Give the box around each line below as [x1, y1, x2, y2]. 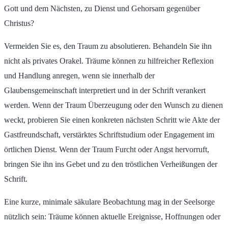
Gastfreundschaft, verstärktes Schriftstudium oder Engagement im [4, 130, 214, 139]
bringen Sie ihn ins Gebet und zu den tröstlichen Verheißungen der [4, 160, 217, 169]
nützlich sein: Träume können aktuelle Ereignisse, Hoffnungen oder [4, 212, 220, 221]
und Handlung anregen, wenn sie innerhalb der [4, 71, 155, 80]
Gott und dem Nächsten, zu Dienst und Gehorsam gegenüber [4, 4, 200, 13]
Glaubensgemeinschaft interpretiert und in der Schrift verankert [4, 86, 206, 95]
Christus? [4, 19, 34, 28]
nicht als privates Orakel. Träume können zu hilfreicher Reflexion [4, 56, 214, 66]
